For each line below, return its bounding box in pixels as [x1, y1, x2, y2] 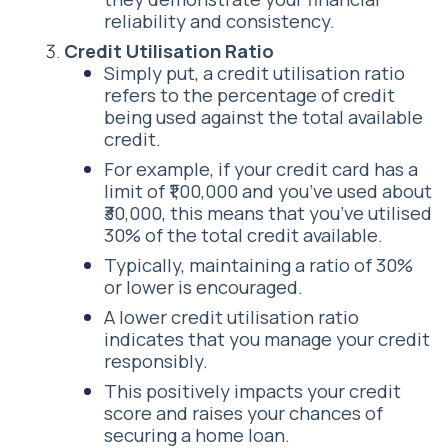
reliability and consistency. [104, 8, 335, 35]
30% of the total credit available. [104, 222, 383, 249]
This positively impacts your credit [104, 378, 401, 405]
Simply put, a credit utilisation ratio [104, 60, 405, 87]
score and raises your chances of [104, 400, 383, 427]
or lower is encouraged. [104, 274, 303, 301]
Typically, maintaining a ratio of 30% [104, 252, 413, 279]
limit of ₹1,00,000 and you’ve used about [104, 178, 432, 205]
